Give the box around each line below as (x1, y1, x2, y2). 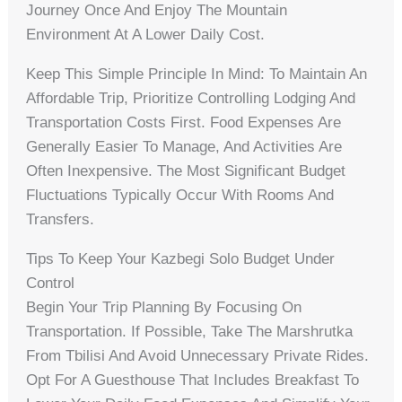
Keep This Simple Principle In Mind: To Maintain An (26, 66, 368, 83)
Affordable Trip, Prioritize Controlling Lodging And (26, 90, 356, 108)
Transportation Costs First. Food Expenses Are (26, 114, 342, 132)
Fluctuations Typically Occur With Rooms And (26, 187, 335, 205)
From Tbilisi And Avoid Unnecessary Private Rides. (26, 347, 370, 365)
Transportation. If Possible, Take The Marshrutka (26, 323, 354, 341)
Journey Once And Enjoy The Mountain (26, 2, 288, 20)
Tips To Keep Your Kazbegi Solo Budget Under (26, 250, 336, 268)
